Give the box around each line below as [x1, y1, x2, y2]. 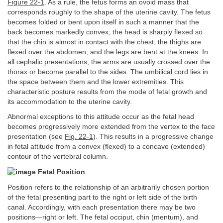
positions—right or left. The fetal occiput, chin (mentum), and [7, 213, 198, 221]
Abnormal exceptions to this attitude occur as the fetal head [7, 113, 194, 121]
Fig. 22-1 [65, 133, 93, 141]
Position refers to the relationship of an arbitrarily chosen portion [7, 183, 209, 191]
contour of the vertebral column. [7, 153, 108, 161]
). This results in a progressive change [93, 133, 214, 141]
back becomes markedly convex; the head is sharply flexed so [7, 28, 203, 36]
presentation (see [7, 133, 65, 141]
